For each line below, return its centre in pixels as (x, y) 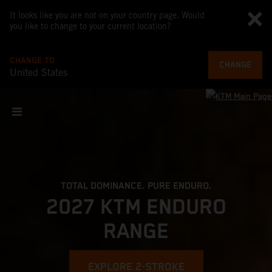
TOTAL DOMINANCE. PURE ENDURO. (136, 186)
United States (39, 73)
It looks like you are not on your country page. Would (107, 15)
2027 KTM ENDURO (136, 207)
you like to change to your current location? (90, 26)
